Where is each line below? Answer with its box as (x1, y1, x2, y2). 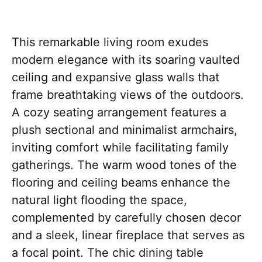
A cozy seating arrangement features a (12, 105, 226, 119)
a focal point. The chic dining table (12, 246, 204, 260)
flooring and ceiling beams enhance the (12, 175, 230, 189)
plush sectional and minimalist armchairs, (12, 123, 237, 137)
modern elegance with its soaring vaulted (12, 53, 240, 67)
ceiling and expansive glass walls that (12, 70, 219, 84)
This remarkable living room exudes (12, 35, 208, 49)
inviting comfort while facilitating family (12, 140, 229, 154)
